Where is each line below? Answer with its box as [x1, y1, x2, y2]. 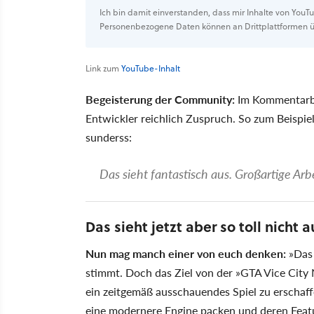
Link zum [86, 62, 121, 74]
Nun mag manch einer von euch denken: [86, 245, 286, 261]
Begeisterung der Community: [86, 90, 235, 107]
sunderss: [86, 128, 132, 145]
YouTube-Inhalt [121, 62, 180, 74]
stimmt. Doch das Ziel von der [86, 264, 235, 280]
